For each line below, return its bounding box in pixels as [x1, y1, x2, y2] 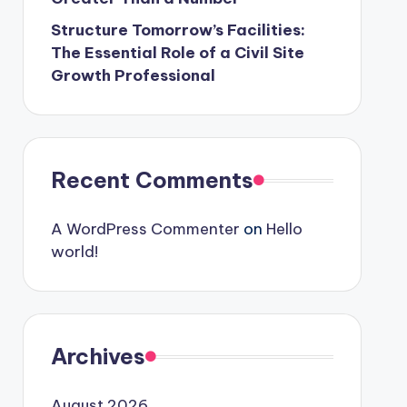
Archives [50, 342, 145, 370]
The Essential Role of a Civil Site [50, 43, 304, 63]
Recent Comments [50, 166, 253, 194]
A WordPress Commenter [50, 219, 240, 239]
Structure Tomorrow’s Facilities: [50, 20, 305, 40]
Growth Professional [50, 65, 215, 85]
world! [50, 242, 98, 262]
